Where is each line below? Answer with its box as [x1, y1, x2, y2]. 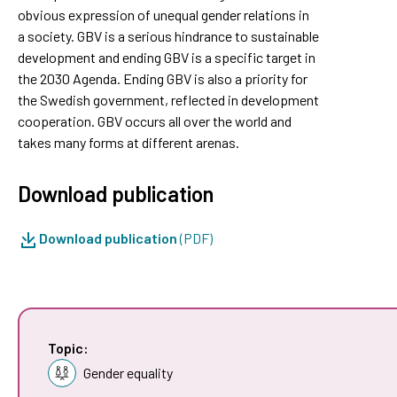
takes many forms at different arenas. [18, 133, 239, 151]
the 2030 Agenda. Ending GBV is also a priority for [18, 69, 307, 87]
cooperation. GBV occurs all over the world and [18, 112, 292, 129]
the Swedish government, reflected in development [18, 90, 319, 108]
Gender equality [83, 363, 173, 381]
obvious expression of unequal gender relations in [18, 5, 309, 23]
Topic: [48, 339, 89, 356]
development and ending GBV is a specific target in [18, 48, 315, 66]
